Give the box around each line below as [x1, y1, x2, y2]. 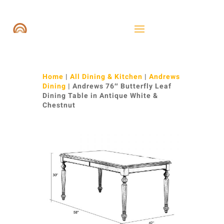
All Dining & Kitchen [69, 71, 142, 82]
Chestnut [42, 100, 75, 110]
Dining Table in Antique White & [42, 90, 158, 101]
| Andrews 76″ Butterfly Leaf [65, 81, 171, 91]
